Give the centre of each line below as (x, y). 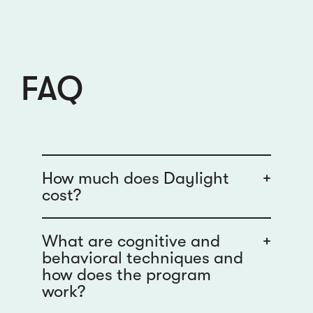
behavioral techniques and (143, 258)
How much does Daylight (136, 179)
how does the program (126, 275)
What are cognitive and (131, 241)
